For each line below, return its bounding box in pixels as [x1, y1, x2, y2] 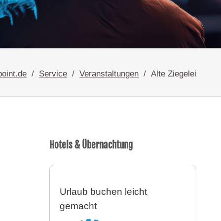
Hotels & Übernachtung [49, 139, 133, 151]
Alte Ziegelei [151, 68, 197, 78]
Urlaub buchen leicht [59, 186, 147, 197]
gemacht [59, 200, 97, 211]
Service [39, 68, 68, 78]
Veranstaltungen [79, 68, 139, 78]
